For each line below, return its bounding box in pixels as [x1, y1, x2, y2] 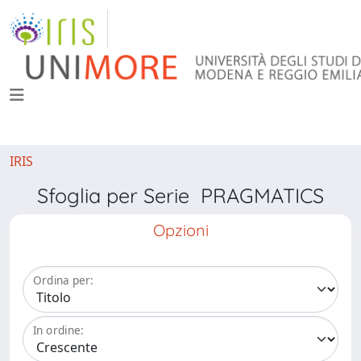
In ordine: [33, 322, 84, 338]
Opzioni [152, 220, 209, 240]
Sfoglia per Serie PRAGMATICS [37, 183, 324, 208]
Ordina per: [33, 272, 93, 288]
